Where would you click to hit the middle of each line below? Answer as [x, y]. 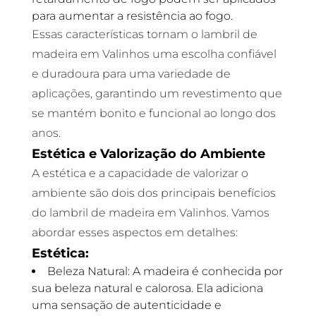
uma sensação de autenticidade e [126, 305]
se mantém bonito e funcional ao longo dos [153, 113]
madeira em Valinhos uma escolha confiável [154, 54]
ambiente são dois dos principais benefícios [153, 193]
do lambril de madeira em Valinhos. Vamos [150, 213]
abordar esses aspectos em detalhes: [134, 232]
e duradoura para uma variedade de [131, 74]
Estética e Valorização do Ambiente [148, 153]
